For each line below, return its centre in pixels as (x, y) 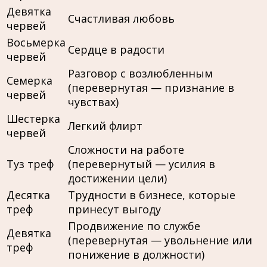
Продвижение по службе (134, 226)
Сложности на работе (126, 150)
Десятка (28, 195)
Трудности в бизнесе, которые (152, 195)
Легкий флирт (105, 126)
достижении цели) (117, 178)
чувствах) (93, 102)
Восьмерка (36, 43)
